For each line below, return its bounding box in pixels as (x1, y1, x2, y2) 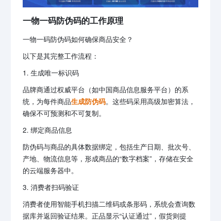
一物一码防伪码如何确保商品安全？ (23, 34, 134, 44)
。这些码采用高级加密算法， (106, 96, 196, 107)
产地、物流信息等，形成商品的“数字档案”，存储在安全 (23, 153, 194, 164)
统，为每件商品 (23, 96, 72, 107)
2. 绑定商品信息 (23, 125, 73, 135)
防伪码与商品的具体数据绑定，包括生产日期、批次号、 (23, 142, 196, 152)
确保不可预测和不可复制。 (23, 108, 106, 118)
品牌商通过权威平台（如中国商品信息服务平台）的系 (23, 84, 189, 95)
